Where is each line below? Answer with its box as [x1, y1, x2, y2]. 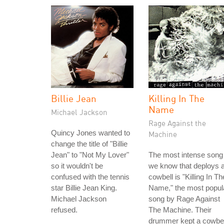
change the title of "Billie [51, 139, 127, 148]
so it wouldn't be [51, 161, 103, 170]
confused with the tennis [51, 172, 129, 181]
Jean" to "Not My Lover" [51, 150, 129, 159]
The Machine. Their [148, 205, 211, 214]
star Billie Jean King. [51, 183, 117, 192]
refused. [51, 205, 77, 214]
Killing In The [148, 92, 204, 104]
